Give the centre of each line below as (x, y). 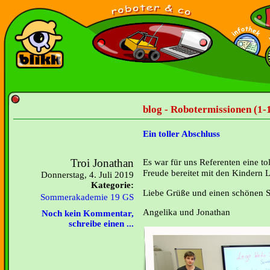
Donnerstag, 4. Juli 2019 (87, 175)
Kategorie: (112, 185)
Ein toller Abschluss (181, 134)
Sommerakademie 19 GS (87, 197)
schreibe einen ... (101, 224)
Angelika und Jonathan (187, 212)
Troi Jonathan (102, 163)
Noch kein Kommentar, (88, 213)
